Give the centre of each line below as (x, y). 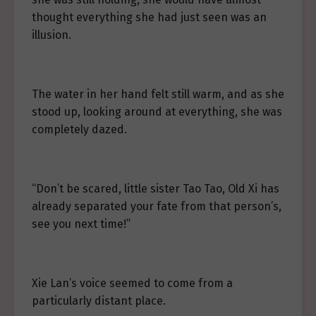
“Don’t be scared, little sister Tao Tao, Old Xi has (156, 189)
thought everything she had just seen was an (149, 17)
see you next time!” (81, 224)
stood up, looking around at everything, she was (157, 112)
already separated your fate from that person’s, (157, 206)
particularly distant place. (99, 301)
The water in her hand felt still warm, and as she (158, 94)
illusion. (51, 35)
